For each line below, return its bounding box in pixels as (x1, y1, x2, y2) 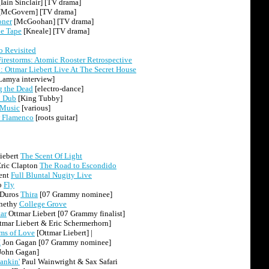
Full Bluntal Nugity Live (11, 171, 92, 180)
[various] (20, 103, 50, 112)
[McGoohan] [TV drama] (12, 17, 94, 26)
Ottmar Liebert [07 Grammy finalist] (7, 209, 125, 218)
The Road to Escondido (40, 161, 116, 170)
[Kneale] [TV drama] (22, 26, 89, 35)
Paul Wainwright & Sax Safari (20, 257, 118, 266)
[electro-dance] (33, 84, 83, 93)
